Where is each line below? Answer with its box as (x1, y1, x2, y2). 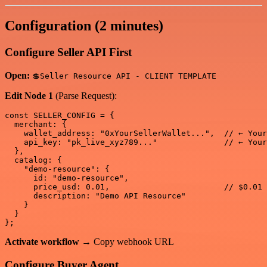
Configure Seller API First (5, 46, 132, 59)
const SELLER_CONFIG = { (5, 110, 114, 120)
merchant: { (5, 119, 67, 129)
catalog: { (5, 155, 62, 164)
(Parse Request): (53, 90, 117, 101)
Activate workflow (5, 236, 79, 247)
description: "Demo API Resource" (5, 191, 186, 200)
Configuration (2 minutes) (5, 18, 163, 34)
